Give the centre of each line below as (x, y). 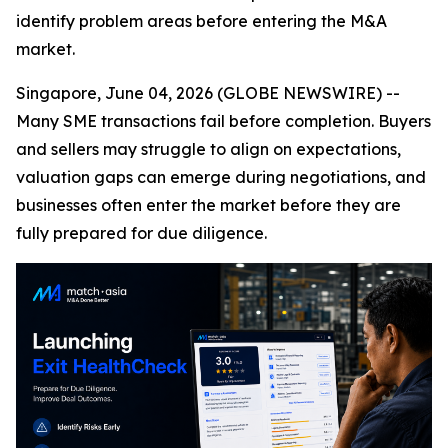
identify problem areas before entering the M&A (201, 21)
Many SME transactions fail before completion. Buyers (223, 121)
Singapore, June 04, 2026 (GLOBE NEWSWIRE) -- (208, 93)
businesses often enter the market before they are (208, 205)
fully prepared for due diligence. (143, 233)
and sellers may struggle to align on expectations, (208, 149)
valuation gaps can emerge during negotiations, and (221, 177)
